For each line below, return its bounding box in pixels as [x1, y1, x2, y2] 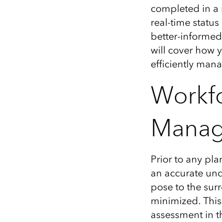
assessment [150, 209, 203, 221]
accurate [164, 167, 206, 179]
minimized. [150, 195, 201, 207]
